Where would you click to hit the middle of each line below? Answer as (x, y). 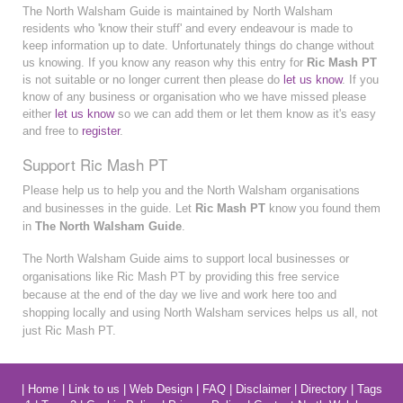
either (39, 114)
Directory (323, 390)
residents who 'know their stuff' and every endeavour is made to (188, 29)
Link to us (94, 390)
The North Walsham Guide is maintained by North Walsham (178, 12)
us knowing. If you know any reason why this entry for (165, 63)
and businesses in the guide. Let (109, 209)
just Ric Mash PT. (69, 331)
